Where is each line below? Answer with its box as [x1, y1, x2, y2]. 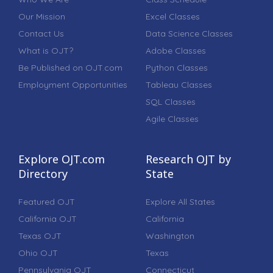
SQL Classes [146, 96, 196, 108]
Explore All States [146, 196, 215, 208]
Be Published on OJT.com [18, 62, 122, 74]
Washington [146, 230, 194, 242]
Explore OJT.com [18, 152, 105, 167]
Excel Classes [146, 11, 200, 23]
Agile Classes [146, 113, 199, 125]
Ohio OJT [18, 247, 58, 259]
